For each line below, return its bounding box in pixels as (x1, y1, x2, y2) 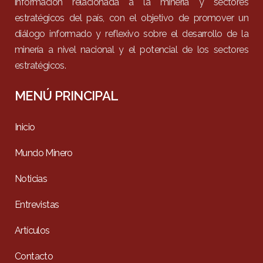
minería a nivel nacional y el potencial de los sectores (15, 44, 248, 55)
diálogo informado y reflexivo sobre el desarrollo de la (15, 28, 248, 39)
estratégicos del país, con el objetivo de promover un (15, 12, 248, 23)
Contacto (15, 251, 53, 262)
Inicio (15, 122, 35, 133)
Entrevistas (15, 199, 59, 210)
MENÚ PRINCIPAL (15, 88, 119, 103)
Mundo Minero (15, 147, 73, 159)
